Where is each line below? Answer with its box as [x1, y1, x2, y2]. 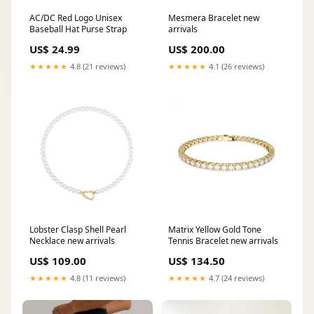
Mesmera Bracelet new [168, 12, 259, 25]
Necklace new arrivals [29, 235, 115, 247]
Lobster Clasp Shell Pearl [29, 224, 126, 236]
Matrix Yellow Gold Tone [168, 224, 261, 236]
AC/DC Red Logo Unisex [29, 12, 122, 25]
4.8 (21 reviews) [68, 61, 125, 72]
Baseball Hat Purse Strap [29, 23, 127, 36]
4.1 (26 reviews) [207, 61, 264, 72]
